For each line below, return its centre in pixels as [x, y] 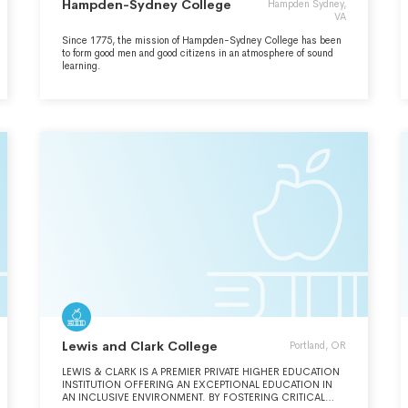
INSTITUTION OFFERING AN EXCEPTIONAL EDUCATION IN [197, 384]
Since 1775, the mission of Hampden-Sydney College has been [202, 40]
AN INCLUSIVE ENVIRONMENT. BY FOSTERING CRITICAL [194, 397]
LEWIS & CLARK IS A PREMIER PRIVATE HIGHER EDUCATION [201, 372]
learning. [82, 66]
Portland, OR [318, 345]
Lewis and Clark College [140, 346]
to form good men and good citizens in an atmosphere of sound [198, 53]
